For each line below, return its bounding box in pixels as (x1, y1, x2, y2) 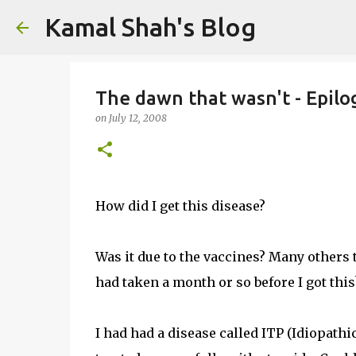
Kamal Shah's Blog (44, 13, 256, 41)
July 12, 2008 (108, 112, 167, 124)
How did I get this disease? (95, 198, 265, 214)
